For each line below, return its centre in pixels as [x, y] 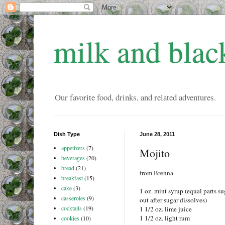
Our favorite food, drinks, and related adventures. [135, 97]
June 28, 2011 [157, 134]
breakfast [72, 178]
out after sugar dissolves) [173, 200]
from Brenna [156, 173]
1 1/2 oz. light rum [164, 218]
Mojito [154, 153]
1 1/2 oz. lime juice [165, 209]
